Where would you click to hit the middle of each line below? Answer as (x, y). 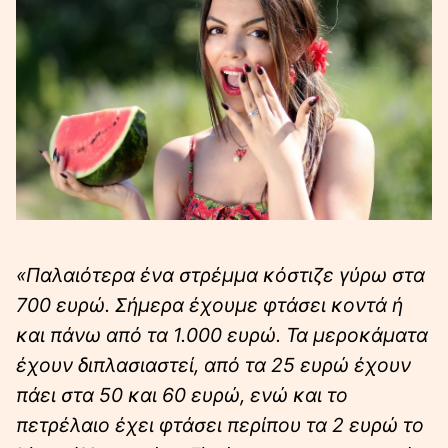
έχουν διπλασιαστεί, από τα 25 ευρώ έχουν (213, 364)
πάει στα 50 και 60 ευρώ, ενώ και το (182, 394)
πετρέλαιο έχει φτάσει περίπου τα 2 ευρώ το (220, 424)
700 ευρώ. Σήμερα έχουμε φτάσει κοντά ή (209, 304)
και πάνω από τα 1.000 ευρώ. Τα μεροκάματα (222, 334)
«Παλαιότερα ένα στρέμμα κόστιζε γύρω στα (220, 274)
